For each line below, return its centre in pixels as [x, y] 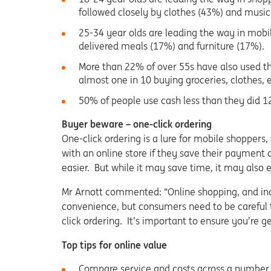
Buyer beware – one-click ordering [137, 124]
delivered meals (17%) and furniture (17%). [171, 46]
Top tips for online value [114, 245]
